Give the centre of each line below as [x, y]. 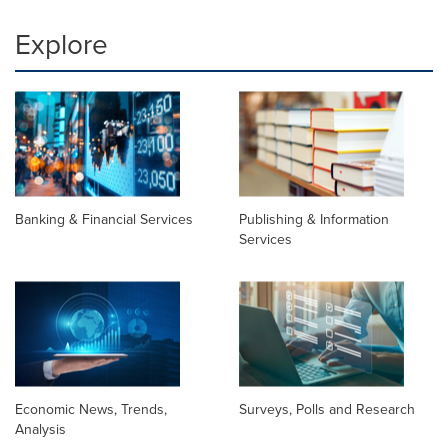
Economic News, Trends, [91, 410]
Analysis [40, 430]
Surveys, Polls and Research [327, 410]
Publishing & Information [314, 220]
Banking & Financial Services [104, 220]
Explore [61, 44]
